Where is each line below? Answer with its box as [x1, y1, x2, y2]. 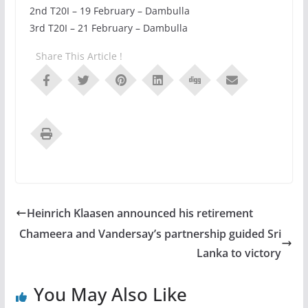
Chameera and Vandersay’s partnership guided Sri [19, 225, 282, 241]
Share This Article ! [35, 49, 122, 63]
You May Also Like [33, 281, 187, 307]
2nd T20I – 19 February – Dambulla [29, 3, 190, 17]
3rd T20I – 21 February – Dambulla [29, 21, 188, 34]
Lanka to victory [197, 245, 282, 261]
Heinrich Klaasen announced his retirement [26, 205, 253, 221]
